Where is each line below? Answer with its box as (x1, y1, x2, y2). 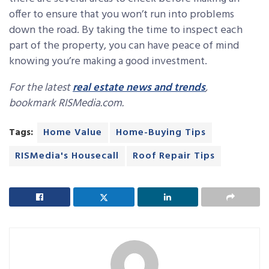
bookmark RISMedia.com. (9, 94, 124, 112)
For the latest (9, 79, 73, 97)
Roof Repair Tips (133, 148, 215, 164)
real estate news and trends (73, 79, 205, 97)
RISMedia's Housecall (15, 148, 119, 164)
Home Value (43, 124, 102, 141)
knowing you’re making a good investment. (9, 52, 207, 70)
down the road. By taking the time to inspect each (9, 21, 243, 39)
